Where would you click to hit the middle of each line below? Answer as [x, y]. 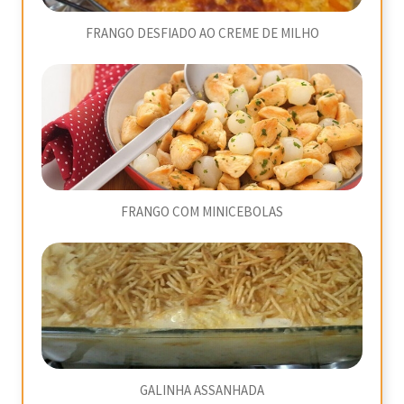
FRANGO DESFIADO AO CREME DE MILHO [202, 34]
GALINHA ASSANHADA [202, 391]
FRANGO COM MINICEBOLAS [202, 212]
